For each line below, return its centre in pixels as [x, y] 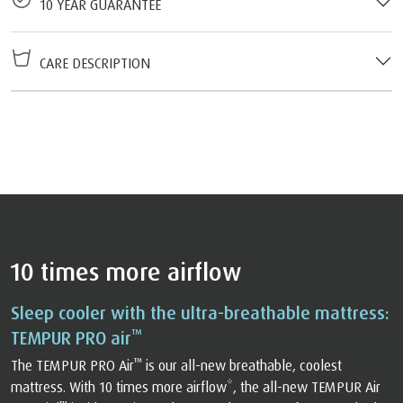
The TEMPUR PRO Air [72, 366]
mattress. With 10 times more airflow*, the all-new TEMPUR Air [196, 387]
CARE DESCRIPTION [91, 63]
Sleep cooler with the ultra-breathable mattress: [200, 313]
